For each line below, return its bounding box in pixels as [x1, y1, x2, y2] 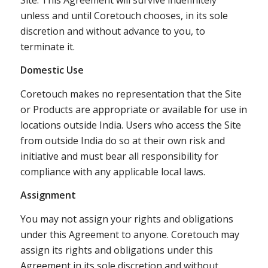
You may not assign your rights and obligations [20, 212, 233, 226]
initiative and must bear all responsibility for [20, 149, 218, 163]
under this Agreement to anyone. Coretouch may [20, 227, 239, 241]
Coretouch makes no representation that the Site [20, 87, 242, 100]
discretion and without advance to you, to [20, 24, 205, 38]
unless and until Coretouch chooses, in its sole [20, 8, 228, 22]
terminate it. [20, 39, 75, 53]
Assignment [20, 188, 76, 202]
